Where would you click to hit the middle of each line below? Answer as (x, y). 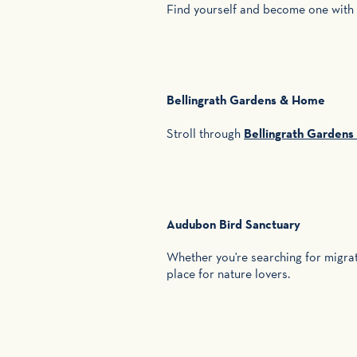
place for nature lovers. (228, 274)
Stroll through (205, 133)
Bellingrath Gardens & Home (246, 100)
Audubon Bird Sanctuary (233, 224)
